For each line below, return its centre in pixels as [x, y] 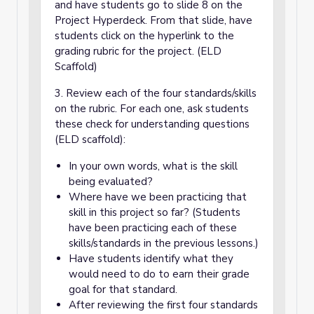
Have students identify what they [151, 259]
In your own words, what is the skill [153, 166]
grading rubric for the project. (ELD [138, 51]
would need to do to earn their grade [159, 274]
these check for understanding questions [152, 124]
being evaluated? [111, 182]
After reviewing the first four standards [163, 305]
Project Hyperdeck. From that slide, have [153, 20]
